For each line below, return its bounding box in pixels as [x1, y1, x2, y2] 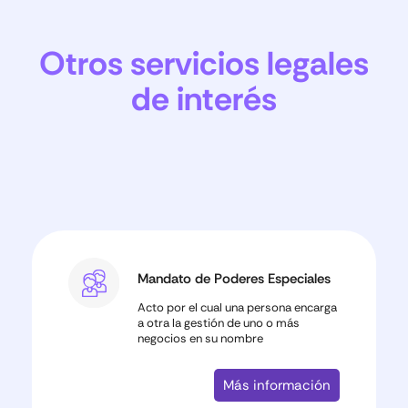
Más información [222, 375, 331, 394]
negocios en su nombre [137, 330, 263, 346]
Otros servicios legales [39, 42, 369, 86]
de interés [131, 77, 277, 121]
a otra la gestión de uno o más [137, 314, 300, 331]
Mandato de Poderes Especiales [137, 269, 331, 288]
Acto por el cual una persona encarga [137, 299, 337, 315]
